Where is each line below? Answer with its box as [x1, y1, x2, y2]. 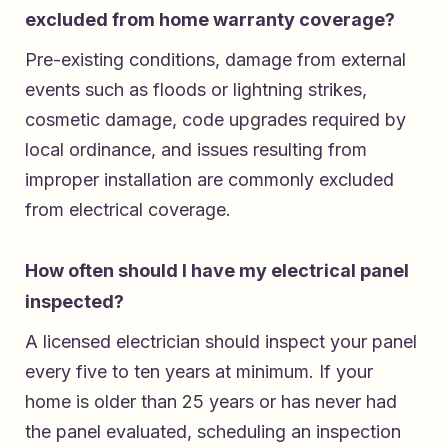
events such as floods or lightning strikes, [25, 79, 367, 101]
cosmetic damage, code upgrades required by [25, 109, 406, 131]
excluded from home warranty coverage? [25, 9, 395, 31]
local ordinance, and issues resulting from [25, 139, 367, 161]
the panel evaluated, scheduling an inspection [25, 421, 401, 443]
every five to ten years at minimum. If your [25, 361, 373, 383]
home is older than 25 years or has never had [25, 391, 397, 413]
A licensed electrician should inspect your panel [25, 331, 417, 353]
